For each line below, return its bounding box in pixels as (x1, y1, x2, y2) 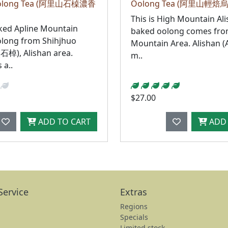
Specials (120, 212, 148, 222)
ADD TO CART (36, 116, 91, 127)
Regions (120, 201, 148, 211)
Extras (120, 185, 147, 198)
